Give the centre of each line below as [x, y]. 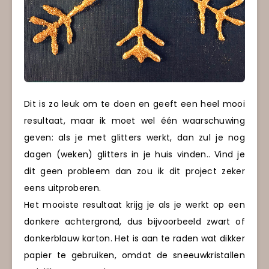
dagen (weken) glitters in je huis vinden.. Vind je [134, 154]
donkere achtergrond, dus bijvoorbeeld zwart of [134, 221]
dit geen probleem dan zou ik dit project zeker [134, 171]
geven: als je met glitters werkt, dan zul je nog [134, 137]
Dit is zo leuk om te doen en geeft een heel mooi [134, 104]
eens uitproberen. [63, 188]
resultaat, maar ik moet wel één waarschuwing [134, 120]
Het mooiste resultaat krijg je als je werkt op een [134, 204]
